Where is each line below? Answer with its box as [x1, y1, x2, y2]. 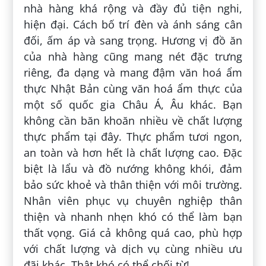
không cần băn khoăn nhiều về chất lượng [24, 113, 242, 128]
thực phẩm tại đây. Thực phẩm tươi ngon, [24, 129, 242, 144]
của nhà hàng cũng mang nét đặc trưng [24, 49, 242, 64]
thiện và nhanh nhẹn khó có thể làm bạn [24, 209, 242, 224]
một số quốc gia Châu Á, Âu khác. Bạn [24, 97, 242, 112]
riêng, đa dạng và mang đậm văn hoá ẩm [24, 65, 242, 80]
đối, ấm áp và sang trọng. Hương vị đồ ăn [24, 33, 242, 47]
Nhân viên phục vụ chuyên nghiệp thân [24, 193, 242, 208]
